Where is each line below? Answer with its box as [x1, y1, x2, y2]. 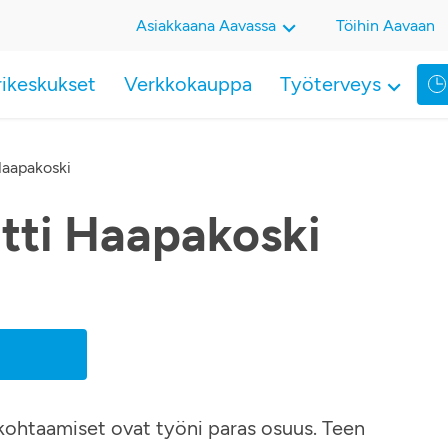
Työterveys [280, 72, 381, 96]
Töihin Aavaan [336, 16, 435, 35]
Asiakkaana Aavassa [136, 16, 276, 35]
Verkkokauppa [124, 72, 252, 96]
